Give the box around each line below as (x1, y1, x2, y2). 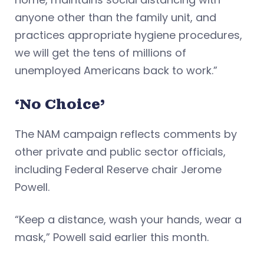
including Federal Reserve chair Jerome (15, 161, 222, 177)
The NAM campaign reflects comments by (15, 126, 237, 141)
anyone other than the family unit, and (15, 9, 216, 25)
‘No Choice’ (15, 94, 105, 113)
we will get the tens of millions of (15, 45, 186, 60)
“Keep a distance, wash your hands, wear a (15, 212, 242, 227)
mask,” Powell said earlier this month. (15, 229, 209, 245)
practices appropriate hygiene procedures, (15, 27, 242, 42)
